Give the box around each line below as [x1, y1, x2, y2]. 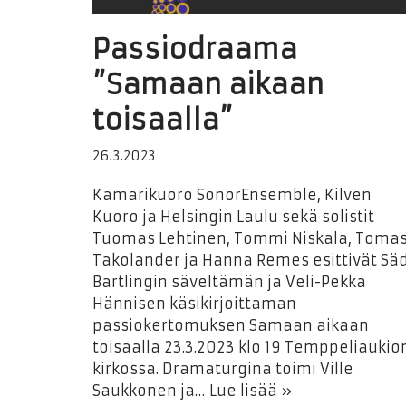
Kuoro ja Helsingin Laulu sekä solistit [92, 208, 374, 226]
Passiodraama [92, 33, 297, 66]
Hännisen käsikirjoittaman [92, 295, 296, 313]
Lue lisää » [209, 382, 292, 400]
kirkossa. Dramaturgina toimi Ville [92, 360, 353, 378]
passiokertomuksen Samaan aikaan [92, 316, 369, 334]
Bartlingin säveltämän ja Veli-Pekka [92, 273, 366, 291]
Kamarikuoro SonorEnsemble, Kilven [92, 186, 372, 204]
